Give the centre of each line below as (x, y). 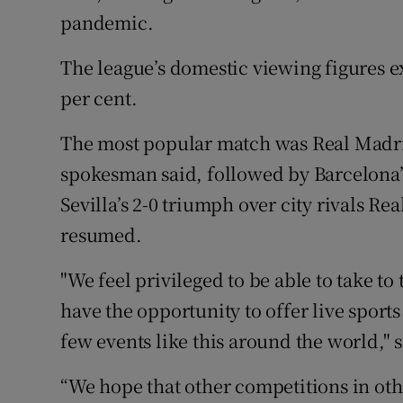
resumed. (101, 235)
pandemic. (107, 22)
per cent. (99, 98)
